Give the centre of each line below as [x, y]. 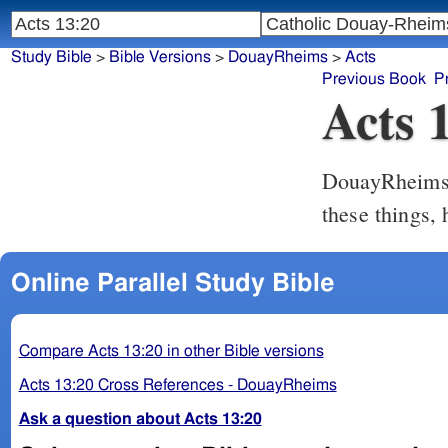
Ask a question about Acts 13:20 [140, 418]
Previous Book [373, 79]
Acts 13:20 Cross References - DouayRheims [177, 384]
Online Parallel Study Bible [172, 283]
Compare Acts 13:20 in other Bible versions [171, 350]
